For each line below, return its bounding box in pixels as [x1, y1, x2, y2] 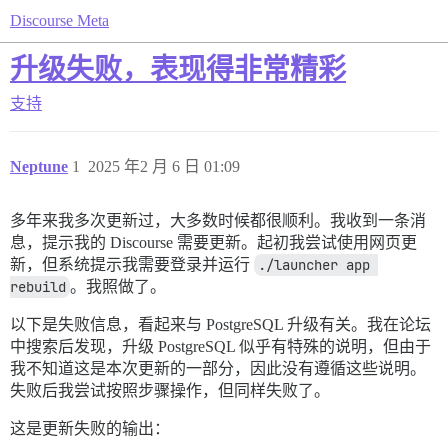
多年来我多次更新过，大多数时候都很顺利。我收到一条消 [10, 212, 426, 229]
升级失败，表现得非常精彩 [10, 54, 346, 85]
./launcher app [258, 256, 370, 274]
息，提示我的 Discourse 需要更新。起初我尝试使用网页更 [10, 234, 417, 251]
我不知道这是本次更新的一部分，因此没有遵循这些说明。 [10, 360, 426, 377]
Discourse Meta [10, 12, 109, 29]
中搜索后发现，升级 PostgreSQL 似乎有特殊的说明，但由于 [10, 338, 431, 355]
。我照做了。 [70, 278, 166, 295]
